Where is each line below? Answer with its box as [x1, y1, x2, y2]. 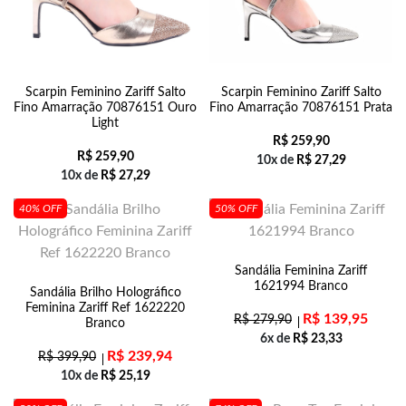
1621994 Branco [254, 280, 348, 293]
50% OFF [215, 203, 257, 214]
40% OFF [19, 203, 62, 214]
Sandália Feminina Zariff [235, 265, 367, 277]
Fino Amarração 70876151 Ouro [14, 101, 197, 114]
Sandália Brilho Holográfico [29, 286, 181, 299]
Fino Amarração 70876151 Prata [209, 101, 392, 114]
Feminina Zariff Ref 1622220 [25, 302, 185, 314]
